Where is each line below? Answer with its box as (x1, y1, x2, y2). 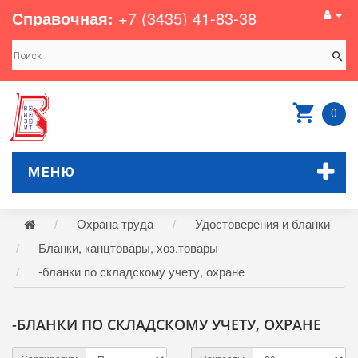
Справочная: (12, 6, 113, 30)
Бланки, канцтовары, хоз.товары (38, 239, 218, 256)
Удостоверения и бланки (195, 215, 330, 232)
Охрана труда (77, 215, 153, 232)
